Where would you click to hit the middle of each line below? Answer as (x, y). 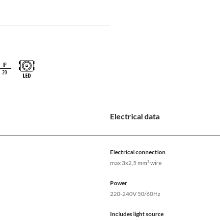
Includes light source (137, 214)
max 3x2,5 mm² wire (136, 163)
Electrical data (135, 116)
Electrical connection (138, 152)
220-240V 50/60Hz (135, 194)
